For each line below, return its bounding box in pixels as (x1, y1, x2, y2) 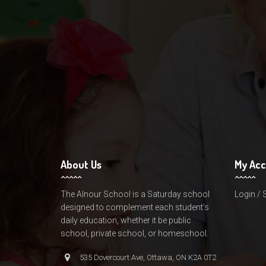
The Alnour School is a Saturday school (61, 189, 210, 199)
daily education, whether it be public (61, 215, 191, 225)
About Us (61, 157, 102, 171)
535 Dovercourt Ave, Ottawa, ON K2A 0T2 (80, 252, 216, 262)
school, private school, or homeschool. (61, 228, 208, 238)
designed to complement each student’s (61, 202, 209, 212)
